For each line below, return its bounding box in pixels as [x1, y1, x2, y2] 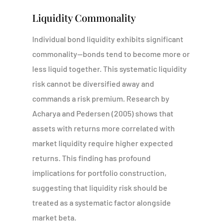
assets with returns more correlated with [32, 123, 175, 133]
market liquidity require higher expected [32, 138, 173, 148]
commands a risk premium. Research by [32, 94, 169, 103]
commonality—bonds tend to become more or [32, 49, 190, 58]
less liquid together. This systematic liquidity [32, 64, 187, 73]
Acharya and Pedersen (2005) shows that [32, 109, 173, 118]
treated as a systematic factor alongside [32, 198, 171, 207]
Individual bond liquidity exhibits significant [32, 34, 183, 44]
